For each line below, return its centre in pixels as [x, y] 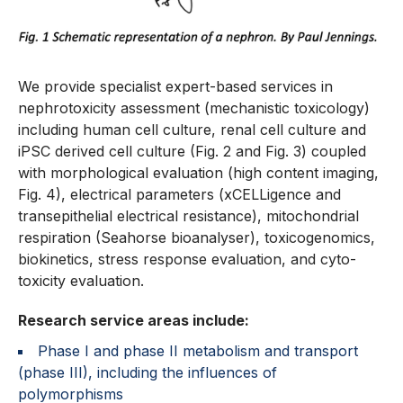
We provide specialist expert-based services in [175, 87]
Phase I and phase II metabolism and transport [198, 351]
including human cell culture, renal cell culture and [192, 130]
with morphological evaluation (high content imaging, [198, 173]
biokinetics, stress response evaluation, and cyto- [187, 260]
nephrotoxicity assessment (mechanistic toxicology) [194, 108]
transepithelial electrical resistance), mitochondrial [188, 216]
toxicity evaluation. [81, 281]
